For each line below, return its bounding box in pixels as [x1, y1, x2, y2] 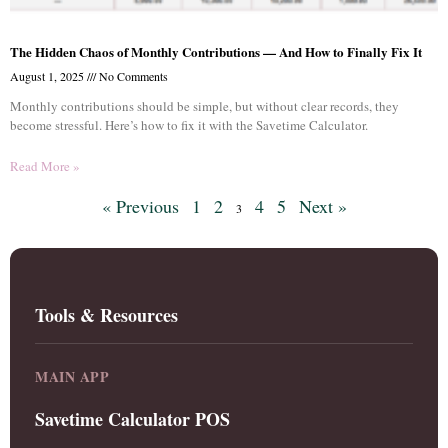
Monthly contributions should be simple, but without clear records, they [10, 97, 399, 115]
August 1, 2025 [10, 68, 87, 84]
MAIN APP [35, 366, 109, 387]
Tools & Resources [35, 302, 178, 328]
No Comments [96, 68, 168, 84]
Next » [298, 194, 347, 218]
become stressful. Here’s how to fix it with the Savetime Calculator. [10, 116, 368, 134]
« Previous [101, 194, 179, 218]
